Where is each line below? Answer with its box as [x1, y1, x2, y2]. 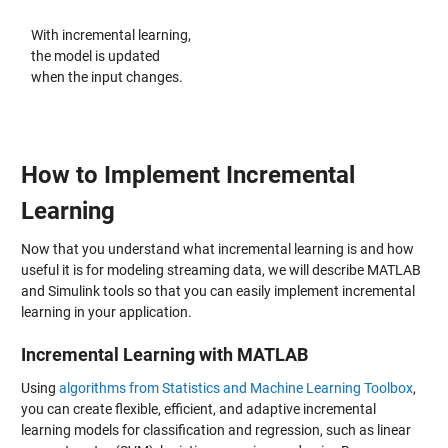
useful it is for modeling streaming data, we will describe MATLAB [20, 261, 421, 278]
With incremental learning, [30, 26, 191, 43]
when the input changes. [30, 68, 183, 85]
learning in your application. [20, 303, 192, 320]
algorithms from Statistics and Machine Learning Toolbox [58, 380, 413, 397]
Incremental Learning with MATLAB [20, 344, 308, 366]
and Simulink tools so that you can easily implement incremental [20, 282, 415, 299]
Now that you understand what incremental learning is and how [20, 240, 414, 257]
